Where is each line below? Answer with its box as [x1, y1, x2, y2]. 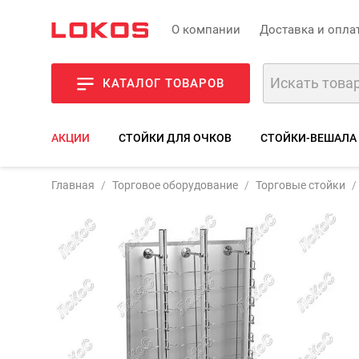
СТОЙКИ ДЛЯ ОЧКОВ [119, 131, 232, 144]
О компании [171, 22, 240, 37]
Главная [51, 179, 95, 192]
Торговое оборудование [112, 179, 238, 192]
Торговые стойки [256, 179, 345, 192]
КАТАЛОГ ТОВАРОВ [103, 76, 224, 91]
